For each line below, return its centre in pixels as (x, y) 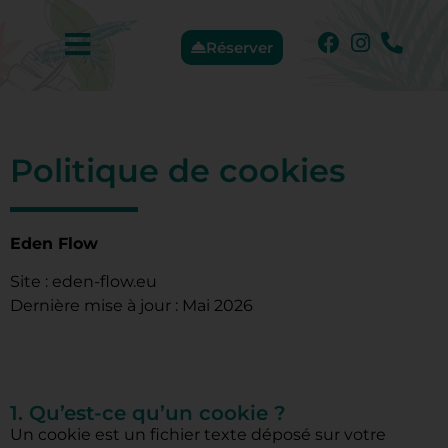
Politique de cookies (177, 170)
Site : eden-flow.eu (83, 282)
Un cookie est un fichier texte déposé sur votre (198, 434)
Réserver (240, 47)
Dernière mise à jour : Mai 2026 (131, 306)
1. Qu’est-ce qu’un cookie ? (148, 412)
